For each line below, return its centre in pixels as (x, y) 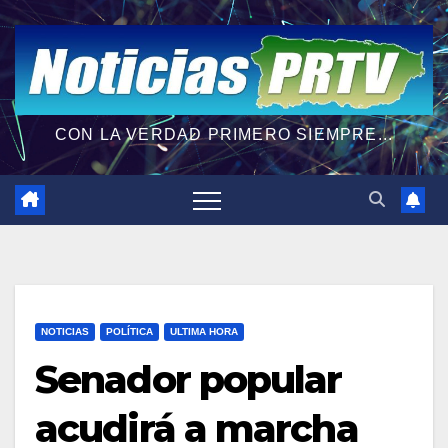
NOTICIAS (65, 331)
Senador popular (188, 379)
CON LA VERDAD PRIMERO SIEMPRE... (224, 134)
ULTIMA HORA (204, 331)
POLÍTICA (129, 331)
